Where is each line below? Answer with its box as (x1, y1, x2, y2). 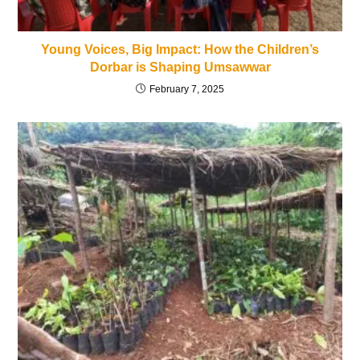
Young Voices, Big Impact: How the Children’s (41, 43, 319, 57)
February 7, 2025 (149, 84, 224, 96)
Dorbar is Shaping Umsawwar (89, 60, 271, 75)
